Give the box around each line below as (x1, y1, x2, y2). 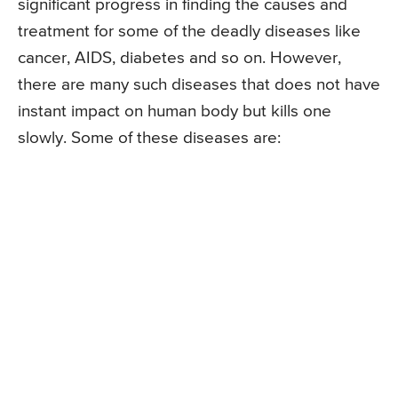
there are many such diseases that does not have (18, 76, 380, 93)
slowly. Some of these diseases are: (18, 129, 281, 147)
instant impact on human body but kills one (18, 102, 331, 120)
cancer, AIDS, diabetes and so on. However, (18, 49, 341, 67)
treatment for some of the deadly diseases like (18, 22, 361, 40)
